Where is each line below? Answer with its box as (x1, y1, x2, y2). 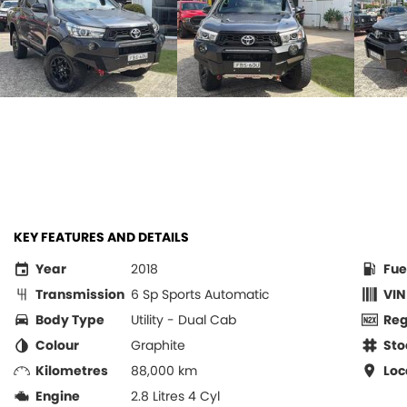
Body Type (35, 311, 104, 329)
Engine (35, 387, 80, 405)
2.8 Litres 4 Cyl (131, 387, 220, 405)
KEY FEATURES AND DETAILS (14, 228, 189, 246)
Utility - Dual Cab (131, 311, 236, 329)
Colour (35, 336, 79, 354)
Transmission (35, 285, 124, 303)
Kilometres (35, 362, 108, 380)
